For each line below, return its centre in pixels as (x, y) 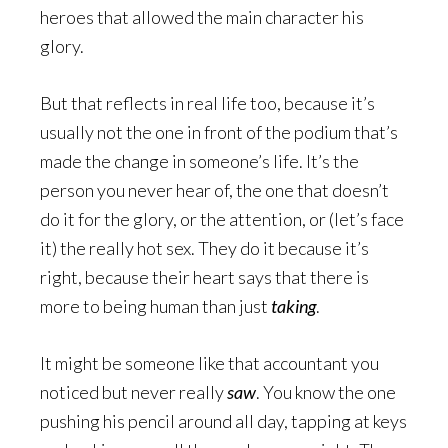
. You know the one (326, 392)
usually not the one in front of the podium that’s (219, 132)
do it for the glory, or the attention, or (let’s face (222, 219)
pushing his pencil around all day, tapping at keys (223, 421)
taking (293, 306)
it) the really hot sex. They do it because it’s (204, 248)
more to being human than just (155, 306)
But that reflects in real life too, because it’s (207, 103)
